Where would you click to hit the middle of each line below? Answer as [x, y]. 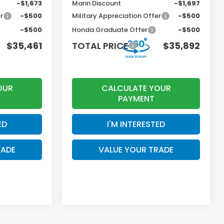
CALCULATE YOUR [136, 88]
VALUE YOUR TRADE [136, 149]
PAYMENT [136, 98]
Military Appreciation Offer [117, 15]
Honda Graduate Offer [110, 29]
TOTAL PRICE [100, 45]
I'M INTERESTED [136, 124]
